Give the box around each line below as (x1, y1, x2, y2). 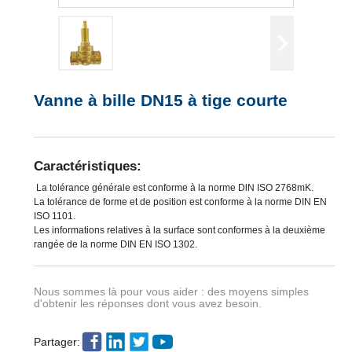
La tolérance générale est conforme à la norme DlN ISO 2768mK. (33, 182, 313, 194)
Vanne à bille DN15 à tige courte (33, 90, 288, 109)
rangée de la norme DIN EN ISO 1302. (33, 239, 197, 251)
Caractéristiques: (33, 157, 141, 174)
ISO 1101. (33, 211, 75, 222)
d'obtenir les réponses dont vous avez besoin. (33, 298, 262, 310)
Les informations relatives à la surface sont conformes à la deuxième (33, 225, 325, 236)
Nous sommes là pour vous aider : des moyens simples (33, 286, 309, 299)
